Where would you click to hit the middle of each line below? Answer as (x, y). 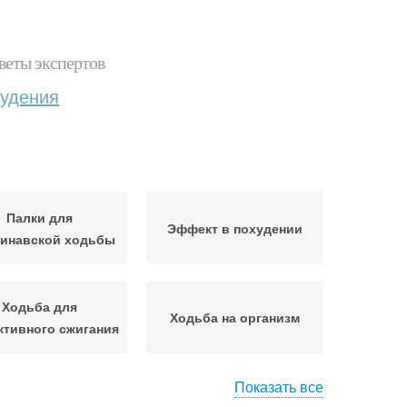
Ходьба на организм (235, 317)
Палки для (40, 217)
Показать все (279, 387)
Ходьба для (40, 306)
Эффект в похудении (235, 228)
